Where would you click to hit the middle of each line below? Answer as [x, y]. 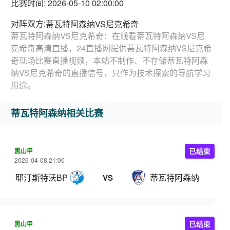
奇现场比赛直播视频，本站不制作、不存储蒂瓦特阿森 [109, 60]
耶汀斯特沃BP [42, 177]
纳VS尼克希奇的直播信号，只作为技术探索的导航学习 [111, 73]
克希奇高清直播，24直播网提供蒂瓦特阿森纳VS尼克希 [111, 48]
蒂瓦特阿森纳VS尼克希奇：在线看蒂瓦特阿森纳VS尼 [108, 36]
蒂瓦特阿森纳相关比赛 [57, 113]
